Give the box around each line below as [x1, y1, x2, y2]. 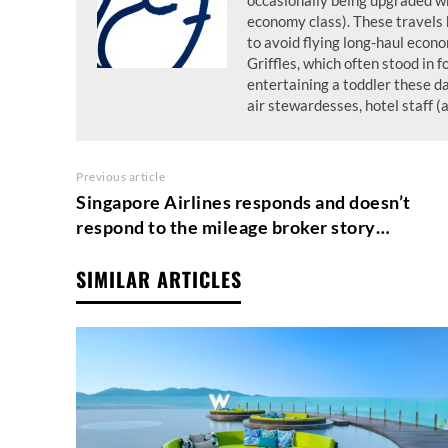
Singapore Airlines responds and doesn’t [76, 191, 411, 213]
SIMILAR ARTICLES [76, 264, 242, 294]
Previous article [76, 169, 165, 184]
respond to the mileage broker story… [76, 216, 390, 238]
